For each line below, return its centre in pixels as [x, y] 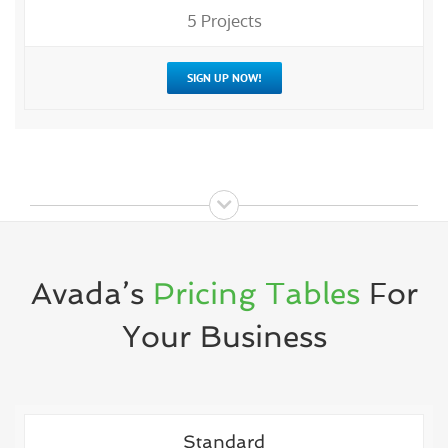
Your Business [224, 336]
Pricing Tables [256, 293]
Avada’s [91, 293]
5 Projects [224, 21]
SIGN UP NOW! [224, 78]
